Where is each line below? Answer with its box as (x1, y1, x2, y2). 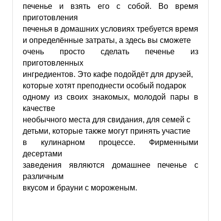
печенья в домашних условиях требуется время (22, 25, 198, 33)
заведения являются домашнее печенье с (22, 161, 199, 169)
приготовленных (22, 59, 83, 67)
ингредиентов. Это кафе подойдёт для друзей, (22, 70, 193, 78)
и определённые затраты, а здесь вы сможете (22, 36, 191, 44)
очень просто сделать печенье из (22, 47, 199, 56)
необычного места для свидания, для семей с (22, 115, 190, 124)
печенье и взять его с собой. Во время (22, 2, 199, 10)
